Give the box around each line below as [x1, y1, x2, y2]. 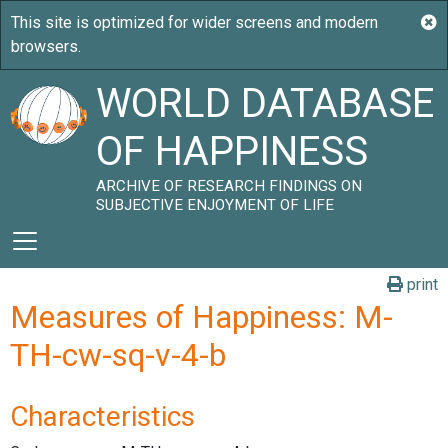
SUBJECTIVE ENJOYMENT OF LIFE [96, 196, 335, 214]
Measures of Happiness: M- [10, 298, 393, 336]
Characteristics [10, 400, 195, 433]
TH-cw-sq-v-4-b [10, 336, 226, 374]
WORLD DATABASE [96, 80, 435, 127]
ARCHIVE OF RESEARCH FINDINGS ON [96, 177, 363, 195]
